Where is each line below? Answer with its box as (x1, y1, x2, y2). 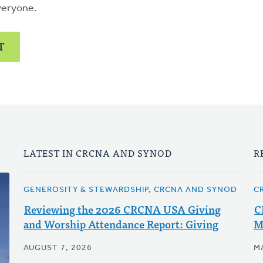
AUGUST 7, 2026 (23, 244, 92, 252)
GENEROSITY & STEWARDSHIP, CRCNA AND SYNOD (23, 186, 237, 194)
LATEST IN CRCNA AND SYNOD (23, 145, 172, 160)
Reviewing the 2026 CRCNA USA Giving (23, 201, 221, 218)
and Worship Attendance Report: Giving (23, 215, 218, 232)
